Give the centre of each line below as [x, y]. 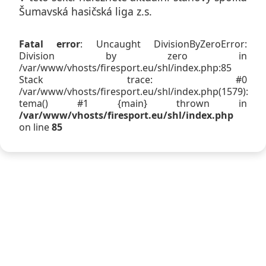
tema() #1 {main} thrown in [133, 103]
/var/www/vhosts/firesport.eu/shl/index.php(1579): [134, 91]
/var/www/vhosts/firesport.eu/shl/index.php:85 [125, 67]
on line [35, 127]
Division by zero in [133, 56]
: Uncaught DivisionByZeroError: [164, 44]
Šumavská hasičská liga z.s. [85, 12]
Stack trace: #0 [133, 79]
